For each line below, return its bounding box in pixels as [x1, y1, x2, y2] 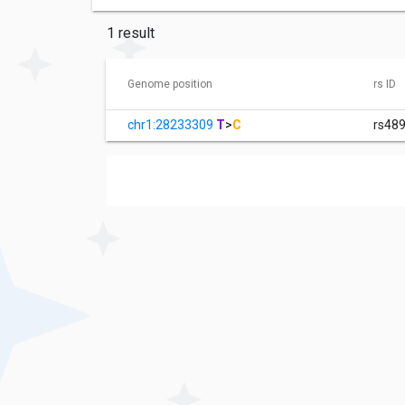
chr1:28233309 [127, 118, 216, 133]
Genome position [127, 78, 212, 91]
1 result [107, 24, 155, 42]
